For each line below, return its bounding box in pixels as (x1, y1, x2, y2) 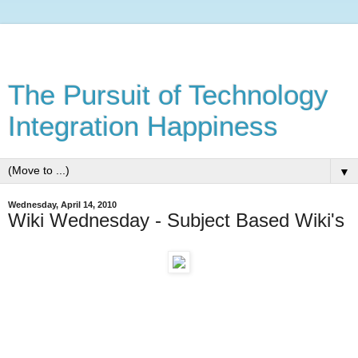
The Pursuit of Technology (8, 80, 328, 110)
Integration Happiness (8, 111, 278, 141)
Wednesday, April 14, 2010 (8, 200, 117, 209)
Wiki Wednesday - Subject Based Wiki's (8, 209, 344, 231)
